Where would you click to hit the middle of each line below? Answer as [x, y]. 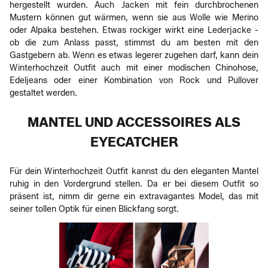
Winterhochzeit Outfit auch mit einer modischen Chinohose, [134, 68]
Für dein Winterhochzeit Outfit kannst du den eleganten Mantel [134, 171]
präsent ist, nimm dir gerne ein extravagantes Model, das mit [134, 197]
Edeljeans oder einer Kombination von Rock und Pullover [134, 80]
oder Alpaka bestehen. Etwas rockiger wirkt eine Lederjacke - [134, 30]
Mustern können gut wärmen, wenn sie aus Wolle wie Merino [134, 18]
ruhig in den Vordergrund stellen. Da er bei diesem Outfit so [134, 184]
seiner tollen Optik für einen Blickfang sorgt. [94, 209]
